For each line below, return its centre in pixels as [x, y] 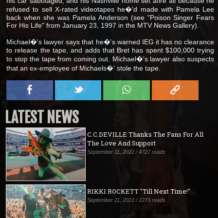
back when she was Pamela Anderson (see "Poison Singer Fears [110, 17]
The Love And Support [122, 143]
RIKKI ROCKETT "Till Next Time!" [139, 191]
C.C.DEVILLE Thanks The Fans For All [145, 134]
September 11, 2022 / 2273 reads [127, 200]
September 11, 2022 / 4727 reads [127, 152]
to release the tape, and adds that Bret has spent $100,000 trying [110, 50]
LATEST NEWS [42, 117]
